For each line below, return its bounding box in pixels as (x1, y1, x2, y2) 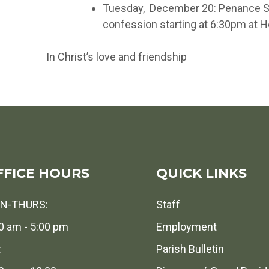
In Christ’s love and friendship (46, 50, 187, 63)
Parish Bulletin (156, 243, 224, 255)
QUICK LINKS (156, 165, 247, 181)
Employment (156, 220, 217, 233)
